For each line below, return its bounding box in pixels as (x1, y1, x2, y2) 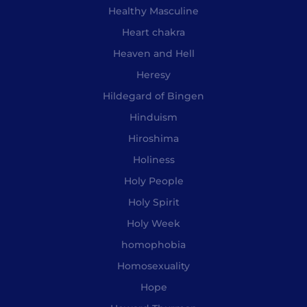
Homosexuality (117, 260, 190, 273)
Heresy (136, 69, 171, 82)
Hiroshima (128, 132, 179, 145)
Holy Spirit (127, 196, 180, 209)
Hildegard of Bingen (103, 90, 204, 103)
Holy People (123, 175, 184, 188)
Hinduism (130, 111, 177, 124)
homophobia (121, 238, 186, 251)
